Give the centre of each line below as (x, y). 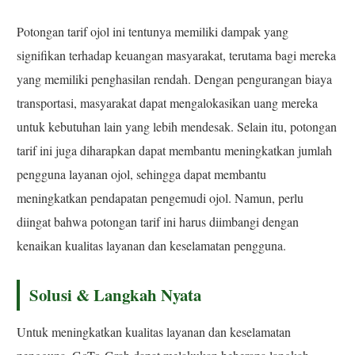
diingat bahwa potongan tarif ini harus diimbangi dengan (158, 222)
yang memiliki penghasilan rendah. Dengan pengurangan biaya (175, 79)
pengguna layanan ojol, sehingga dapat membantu (142, 174)
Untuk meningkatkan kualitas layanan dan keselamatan (154, 332)
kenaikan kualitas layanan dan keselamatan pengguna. (152, 246)
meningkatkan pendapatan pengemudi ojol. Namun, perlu (160, 198)
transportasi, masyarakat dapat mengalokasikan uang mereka (168, 103)
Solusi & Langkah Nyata (116, 295)
